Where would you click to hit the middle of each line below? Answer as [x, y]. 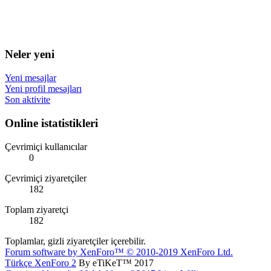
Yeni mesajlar [31, 78]
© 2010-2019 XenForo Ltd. [180, 252]
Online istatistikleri [51, 123]
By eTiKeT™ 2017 [115, 263]
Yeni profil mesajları [43, 89]
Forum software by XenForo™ [66, 252]
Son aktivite [28, 100]
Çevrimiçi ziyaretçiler [46, 178]
